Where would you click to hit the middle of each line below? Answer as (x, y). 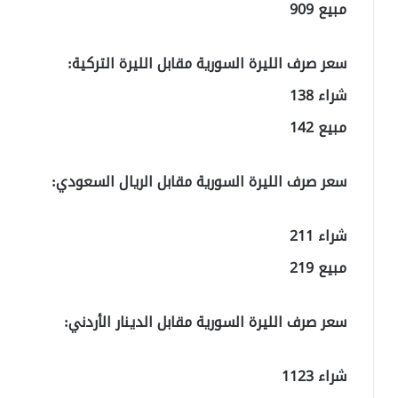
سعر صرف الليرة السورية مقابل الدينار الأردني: (205, 322)
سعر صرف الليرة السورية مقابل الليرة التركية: (207, 64)
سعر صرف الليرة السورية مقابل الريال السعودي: (199, 182)
